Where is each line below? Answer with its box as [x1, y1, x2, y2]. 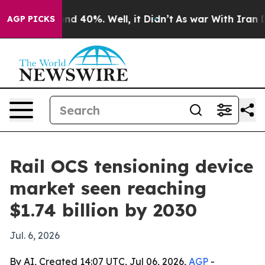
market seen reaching [9, 177, 206, 199]
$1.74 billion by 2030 [9, 199, 197, 221]
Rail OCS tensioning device [9, 155, 253, 177]
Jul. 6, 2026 [9, 230, 60, 241]
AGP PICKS [7, 14, 55, 24]
